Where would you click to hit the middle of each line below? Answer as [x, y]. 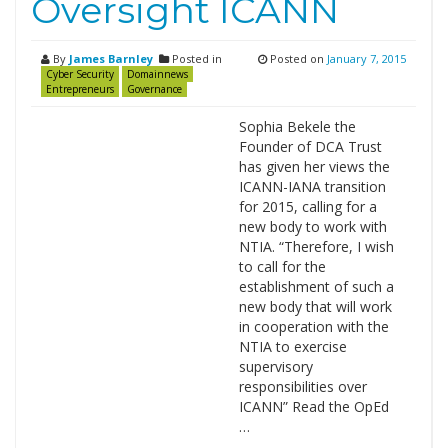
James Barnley [111, 58]
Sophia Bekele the [297, 126]
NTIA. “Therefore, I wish [316, 246]
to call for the [282, 266]
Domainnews [157, 74]
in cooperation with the [313, 326]
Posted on [297, 58]
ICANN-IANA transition [312, 186]
